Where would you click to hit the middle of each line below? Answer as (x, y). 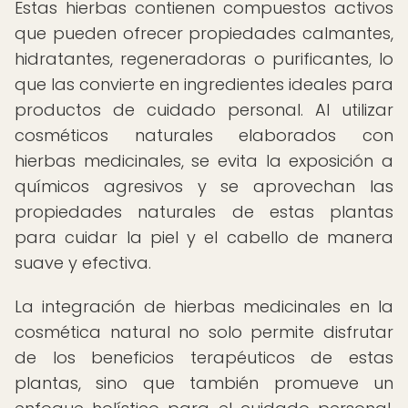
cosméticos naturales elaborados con (204, 135)
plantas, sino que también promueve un (204, 383)
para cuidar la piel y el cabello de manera (204, 237)
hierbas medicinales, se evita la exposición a (204, 161)
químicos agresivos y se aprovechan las (204, 186)
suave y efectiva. (83, 263)
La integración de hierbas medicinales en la (204, 306)
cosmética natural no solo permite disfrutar (204, 332)
